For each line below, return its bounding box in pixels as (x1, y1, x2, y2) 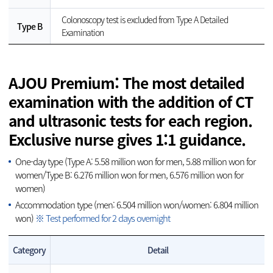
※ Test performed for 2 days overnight (35, 211, 171, 225)
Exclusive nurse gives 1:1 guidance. (9, 128, 246, 151)
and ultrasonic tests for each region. (9, 109, 252, 132)
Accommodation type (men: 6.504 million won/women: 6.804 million (15, 197, 259, 211)
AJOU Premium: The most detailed (9, 71, 244, 94)
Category (13, 244, 46, 257)
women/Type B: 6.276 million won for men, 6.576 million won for (15, 168, 244, 182)
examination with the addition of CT (9, 90, 253, 113)
